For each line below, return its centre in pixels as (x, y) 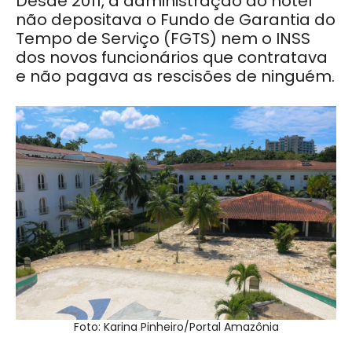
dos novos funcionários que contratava (172, 57)
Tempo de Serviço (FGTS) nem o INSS (163, 38)
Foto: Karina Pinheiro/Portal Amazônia (176, 326)
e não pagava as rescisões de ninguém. (175, 76)
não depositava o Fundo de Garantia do (176, 19)
